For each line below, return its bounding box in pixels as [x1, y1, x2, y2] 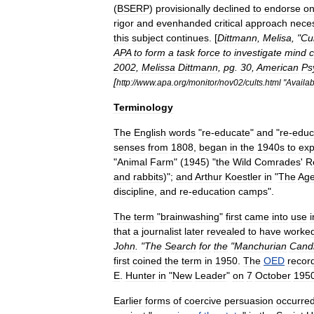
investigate [234, 47, 282, 58]
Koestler [225, 171, 261, 182]
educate [214, 127, 250, 138]
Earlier [114, 295, 142, 306]
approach [245, 18, 287, 29]
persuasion [224, 295, 273, 306]
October [255, 270, 291, 281]
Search [165, 240, 196, 252]
